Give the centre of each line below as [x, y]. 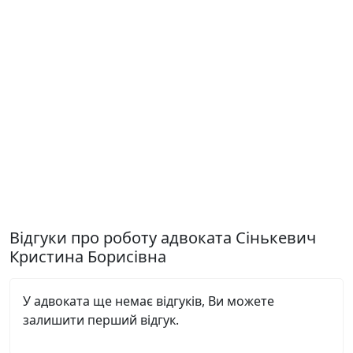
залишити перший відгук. [101, 320]
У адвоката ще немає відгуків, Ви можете [149, 301]
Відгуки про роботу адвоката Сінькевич [163, 238]
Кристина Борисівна [88, 256]
